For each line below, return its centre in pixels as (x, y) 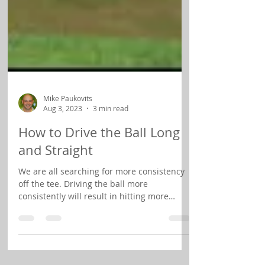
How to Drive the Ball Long (99, 182)
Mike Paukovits (68, 148)
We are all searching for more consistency (101, 222)
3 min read (111, 159)
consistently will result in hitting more (93, 246)
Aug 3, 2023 (63, 159)
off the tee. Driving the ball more (83, 234)
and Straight (56, 200)
